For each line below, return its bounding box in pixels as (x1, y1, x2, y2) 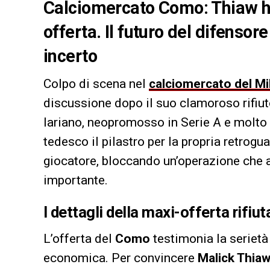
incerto (43, 45, 97, 66)
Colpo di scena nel (43, 76, 149, 91)
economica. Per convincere (43, 250, 198, 265)
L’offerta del (43, 231, 115, 246)
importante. (43, 172, 108, 187)
